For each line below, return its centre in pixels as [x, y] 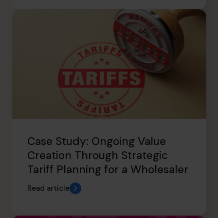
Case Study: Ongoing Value [97, 142]
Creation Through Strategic [98, 156]
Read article [48, 188]
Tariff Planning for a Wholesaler [108, 170]
